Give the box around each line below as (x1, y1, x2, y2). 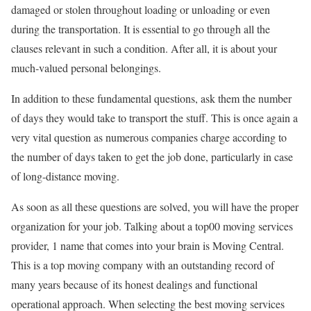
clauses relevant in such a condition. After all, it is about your (11, 41, 277, 56)
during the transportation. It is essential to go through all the (11, 22, 270, 37)
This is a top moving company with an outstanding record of (11, 258, 274, 273)
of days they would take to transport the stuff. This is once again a (11, 110, 298, 126)
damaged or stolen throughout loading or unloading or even (11, 2, 270, 17)
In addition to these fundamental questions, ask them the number (11, 91, 292, 106)
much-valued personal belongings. (11, 60, 161, 76)
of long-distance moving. (11, 169, 119, 184)
